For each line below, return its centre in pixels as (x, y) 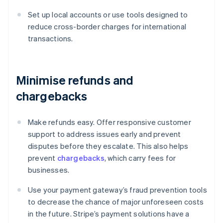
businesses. (49, 170)
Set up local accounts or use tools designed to (108, 15)
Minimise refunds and (75, 80)
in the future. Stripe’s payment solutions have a (109, 214)
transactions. (51, 39)
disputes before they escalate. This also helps (108, 146)
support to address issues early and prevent (105, 134)
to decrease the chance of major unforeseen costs (116, 202)
